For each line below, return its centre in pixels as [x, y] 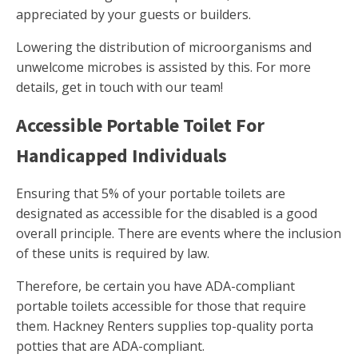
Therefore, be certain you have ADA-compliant [155, 286]
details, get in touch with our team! [119, 88]
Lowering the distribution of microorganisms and [164, 48]
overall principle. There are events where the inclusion [179, 234]
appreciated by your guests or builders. [133, 15]
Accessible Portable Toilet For [140, 125]
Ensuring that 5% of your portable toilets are [151, 194]
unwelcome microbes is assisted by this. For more [163, 68]
